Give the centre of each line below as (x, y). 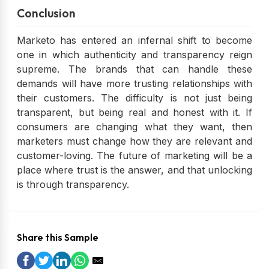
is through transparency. (73, 185)
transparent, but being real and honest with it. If (134, 113)
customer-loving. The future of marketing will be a (134, 156)
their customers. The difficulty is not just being (134, 98)
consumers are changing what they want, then (134, 127)
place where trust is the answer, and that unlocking (134, 170)
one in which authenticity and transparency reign (134, 55)
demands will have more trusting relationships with (134, 84)
